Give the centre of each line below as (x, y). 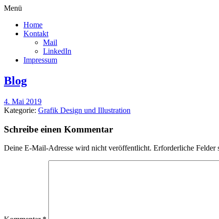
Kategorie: (21, 110)
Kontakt (36, 33)
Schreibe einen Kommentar (58, 129)
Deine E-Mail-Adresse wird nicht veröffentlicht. (78, 148)
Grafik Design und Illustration (84, 110)
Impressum (40, 60)
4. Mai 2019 (23, 101)
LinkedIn (57, 51)
